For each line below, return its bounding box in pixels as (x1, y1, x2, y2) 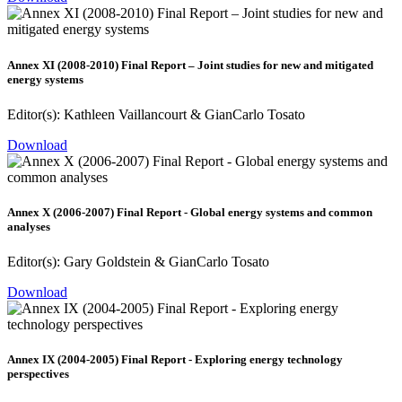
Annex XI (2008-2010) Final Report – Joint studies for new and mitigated (7, 57, 373, 72)
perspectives (7, 367, 69, 381)
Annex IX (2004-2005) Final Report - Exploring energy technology (7, 353, 343, 367)
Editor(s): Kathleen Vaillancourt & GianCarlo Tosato (7, 106, 305, 122)
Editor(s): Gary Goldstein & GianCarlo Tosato (7, 254, 269, 270)
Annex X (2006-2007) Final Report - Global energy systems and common (7, 205, 372, 219)
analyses (7, 219, 50, 233)
